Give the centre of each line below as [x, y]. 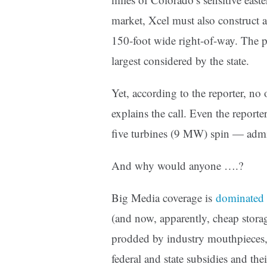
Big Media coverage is [164, 198]
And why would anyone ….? [177, 166]
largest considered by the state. [180, 61]
